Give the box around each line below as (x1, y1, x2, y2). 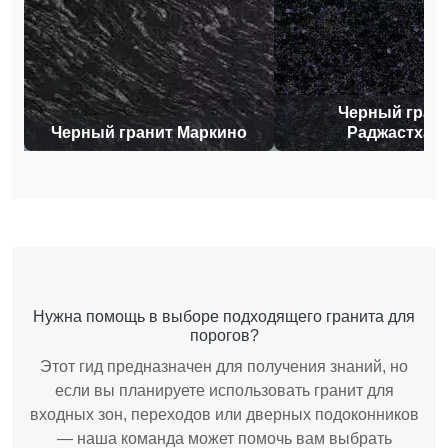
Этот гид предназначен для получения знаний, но (40, 357, 408, 375)
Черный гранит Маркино (51, 123, 247, 141)
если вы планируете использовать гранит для (54, 381, 394, 399)
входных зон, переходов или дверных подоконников (29, 405, 419, 423)
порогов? (189, 326, 259, 344)
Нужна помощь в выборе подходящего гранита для (33, 307, 415, 325)
